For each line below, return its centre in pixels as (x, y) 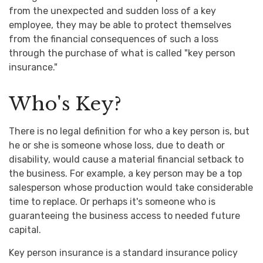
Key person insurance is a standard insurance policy (123, 253)
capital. (25, 230)
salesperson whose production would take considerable (131, 188)
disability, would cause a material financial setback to (126, 159)
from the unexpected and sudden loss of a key (112, 11)
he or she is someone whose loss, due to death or (117, 145)
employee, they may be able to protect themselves (120, 25)
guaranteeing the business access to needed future (124, 216)
